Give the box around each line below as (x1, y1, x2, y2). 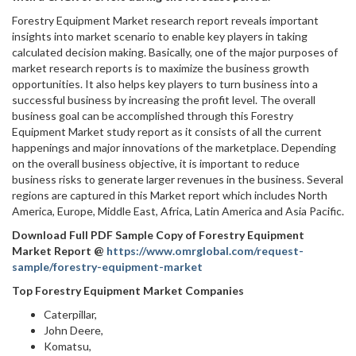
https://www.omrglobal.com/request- (106, 244, 304, 257)
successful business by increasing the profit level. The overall (12, 93, 315, 106)
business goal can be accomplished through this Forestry (12, 109, 293, 122)
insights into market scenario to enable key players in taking (12, 29, 308, 43)
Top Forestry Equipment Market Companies (12, 284, 244, 297)
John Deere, (44, 323, 103, 337)
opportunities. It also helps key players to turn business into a (12, 77, 318, 91)
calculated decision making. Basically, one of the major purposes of (12, 45, 338, 59)
